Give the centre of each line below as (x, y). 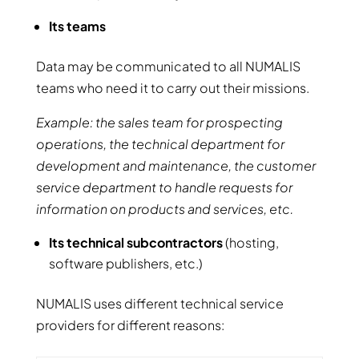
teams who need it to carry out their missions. (172, 88)
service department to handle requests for (164, 187)
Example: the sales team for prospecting (159, 122)
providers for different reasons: (130, 325)
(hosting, (250, 242)
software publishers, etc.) (125, 263)
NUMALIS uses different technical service (159, 303)
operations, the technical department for (160, 144)
